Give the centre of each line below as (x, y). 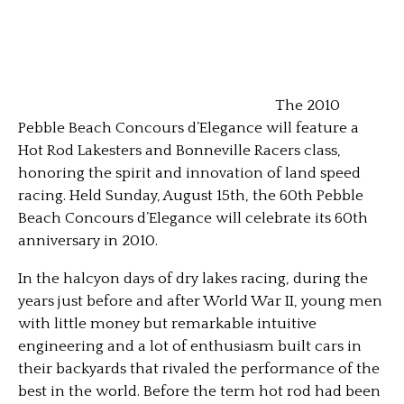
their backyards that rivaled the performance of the (199, 369)
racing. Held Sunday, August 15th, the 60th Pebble (191, 196)
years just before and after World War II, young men (200, 301)
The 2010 (308, 106)
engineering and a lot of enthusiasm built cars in (190, 346)
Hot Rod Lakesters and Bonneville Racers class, (179, 151)
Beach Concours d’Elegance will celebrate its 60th (193, 218)
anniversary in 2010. (88, 241)
